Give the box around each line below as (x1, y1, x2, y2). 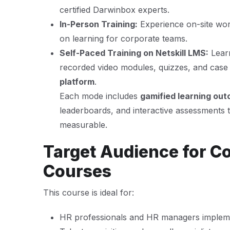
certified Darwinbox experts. (60, 5, 169, 15)
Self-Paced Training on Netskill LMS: (60, 48, 208, 58)
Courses (43, 161, 111, 181)
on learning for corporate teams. (60, 33, 187, 44)
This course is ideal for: (43, 187, 134, 198)
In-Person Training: (60, 19, 138, 29)
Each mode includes (60, 91, 140, 101)
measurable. (60, 120, 107, 130)
